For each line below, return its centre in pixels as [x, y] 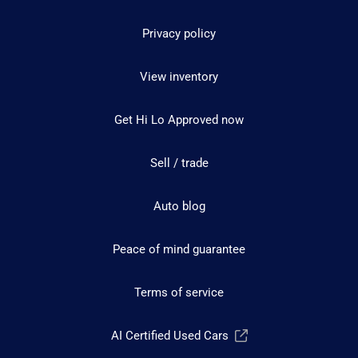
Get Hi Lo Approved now [179, 119]
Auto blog [179, 206]
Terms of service [179, 292]
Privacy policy [179, 33]
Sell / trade [179, 163]
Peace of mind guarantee [179, 249]
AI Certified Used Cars [169, 335]
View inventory [179, 76]
